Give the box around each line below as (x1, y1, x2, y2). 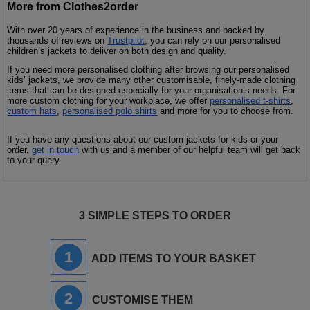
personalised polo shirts (62, 105, 158, 116)
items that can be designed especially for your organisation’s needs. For (7, 84, 296, 95)
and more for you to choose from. (157, 105, 294, 116)
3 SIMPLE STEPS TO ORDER (79, 209, 231, 221)
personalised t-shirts (210, 95, 291, 106)
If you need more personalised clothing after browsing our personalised (7, 64, 290, 75)
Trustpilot (107, 35, 145, 46)
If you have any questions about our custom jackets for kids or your (7, 134, 279, 145)
